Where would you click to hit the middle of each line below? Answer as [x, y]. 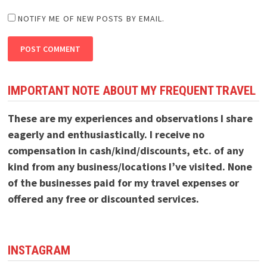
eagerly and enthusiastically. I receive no [106, 134]
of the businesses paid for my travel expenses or [123, 182]
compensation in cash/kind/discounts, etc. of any [125, 150]
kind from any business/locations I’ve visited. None [130, 166]
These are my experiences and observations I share [130, 118]
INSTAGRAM [39, 250]
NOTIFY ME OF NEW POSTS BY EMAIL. [91, 18]
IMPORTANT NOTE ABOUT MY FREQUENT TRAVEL [131, 90]
